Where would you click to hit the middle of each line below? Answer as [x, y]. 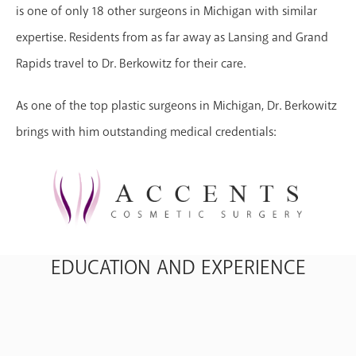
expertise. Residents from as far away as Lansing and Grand [172, 37]
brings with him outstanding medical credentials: [146, 132]
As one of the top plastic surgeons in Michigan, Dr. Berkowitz [176, 105]
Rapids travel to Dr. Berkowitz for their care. [131, 63]
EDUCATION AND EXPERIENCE [178, 267]
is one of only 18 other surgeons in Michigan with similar [166, 11]
